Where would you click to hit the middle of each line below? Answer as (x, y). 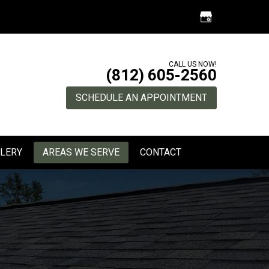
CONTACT (161, 153)
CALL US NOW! (193, 64)
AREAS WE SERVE (81, 153)
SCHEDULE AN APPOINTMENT (141, 98)
